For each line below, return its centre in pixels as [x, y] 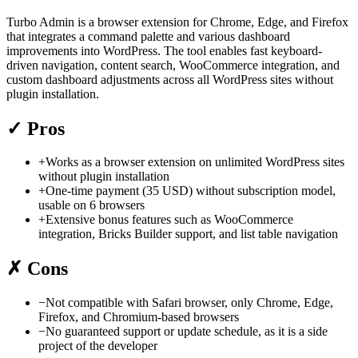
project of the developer [98, 346]
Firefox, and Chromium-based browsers [139, 317]
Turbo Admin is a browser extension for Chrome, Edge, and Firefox [177, 22]
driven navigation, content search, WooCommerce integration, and [173, 65]
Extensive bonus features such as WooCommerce [169, 220]
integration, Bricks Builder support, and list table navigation [188, 234]
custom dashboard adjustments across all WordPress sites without [170, 79]
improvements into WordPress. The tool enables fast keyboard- [164, 50]
